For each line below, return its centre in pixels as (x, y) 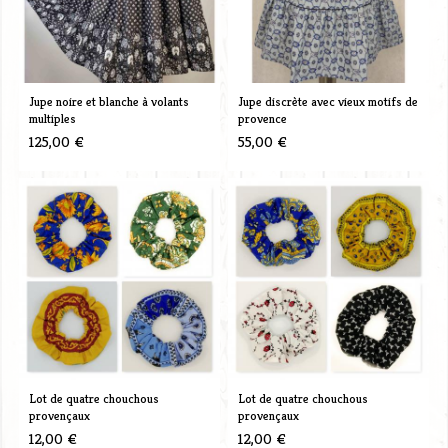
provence (262, 118)
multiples (52, 118)
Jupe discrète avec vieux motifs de (327, 101)
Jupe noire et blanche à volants (108, 101)
